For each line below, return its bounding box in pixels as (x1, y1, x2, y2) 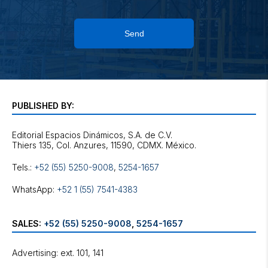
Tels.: (12, 162, 34, 172)
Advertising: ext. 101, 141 (12, 248, 103, 258)
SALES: (12, 218, 44, 229)
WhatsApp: (12, 184, 57, 194)
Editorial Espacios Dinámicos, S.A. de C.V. (12, 130, 172, 140)
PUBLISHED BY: (12, 100, 74, 111)
